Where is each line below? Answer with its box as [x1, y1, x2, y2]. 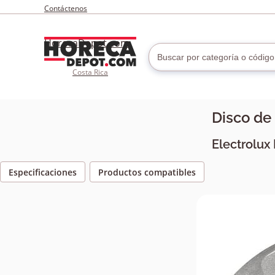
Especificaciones [9, 166, 77, 179]
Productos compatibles [98, 166, 196, 179]
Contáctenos [44, 3, 87, 14]
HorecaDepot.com [44, 36, 130, 50]
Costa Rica [72, 67, 108, 77]
